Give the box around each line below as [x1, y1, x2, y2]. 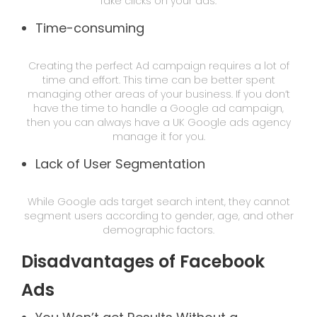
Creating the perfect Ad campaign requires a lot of [28, 58, 289, 73]
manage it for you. [112, 129, 205, 144]
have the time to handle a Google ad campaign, [33, 100, 284, 115]
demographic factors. [103, 222, 214, 237]
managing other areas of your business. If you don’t [27, 86, 290, 101]
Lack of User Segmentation [35, 154, 205, 173]
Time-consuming [35, 18, 144, 37]
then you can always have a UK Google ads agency [26, 115, 291, 129]
